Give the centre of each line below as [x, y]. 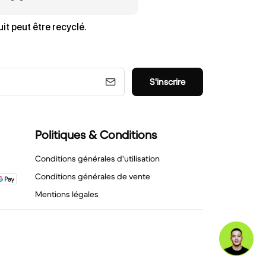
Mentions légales [67, 194]
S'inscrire [167, 82]
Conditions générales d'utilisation [97, 158]
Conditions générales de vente [93, 176]
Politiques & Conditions [96, 135]
